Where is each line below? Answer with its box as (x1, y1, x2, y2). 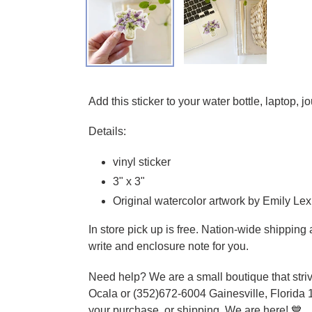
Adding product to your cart (88, 74, 220, 86)
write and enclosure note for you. (88, 240, 249, 253)
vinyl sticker (113, 155, 171, 168)
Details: (88, 125, 126, 138)
